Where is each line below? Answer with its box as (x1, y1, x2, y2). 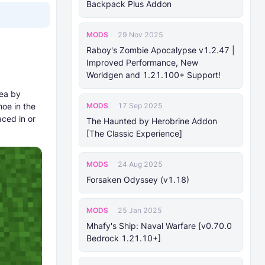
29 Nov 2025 (118, 30, 163, 39)
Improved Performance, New (86, 57, 198, 67)
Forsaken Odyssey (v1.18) (86, 174, 189, 185)
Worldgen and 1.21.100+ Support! (86, 70, 221, 80)
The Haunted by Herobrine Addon (86, 116, 217, 126)
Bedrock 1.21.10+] (86, 233, 161, 243)
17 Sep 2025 (118, 101, 163, 110)
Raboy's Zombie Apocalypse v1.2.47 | (86, 45, 235, 55)
